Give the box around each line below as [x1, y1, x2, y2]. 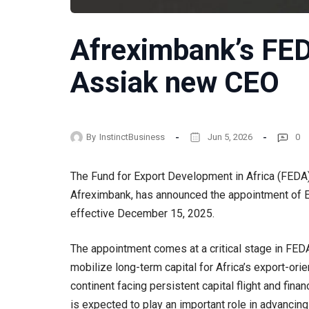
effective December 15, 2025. [70, 207, 215, 221]
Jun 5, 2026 [208, 131, 252, 142]
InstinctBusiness [99, 131, 165, 142]
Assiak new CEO [70, 65, 279, 99]
